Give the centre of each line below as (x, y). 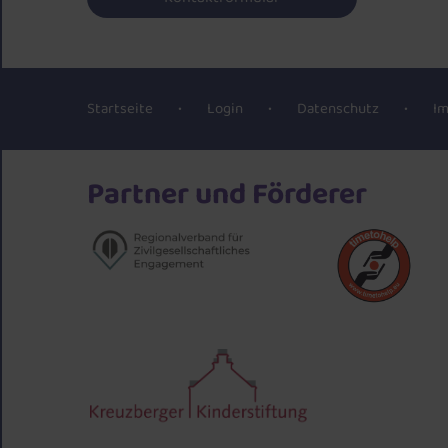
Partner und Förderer (233, 195)
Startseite (120, 109)
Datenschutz (338, 109)
